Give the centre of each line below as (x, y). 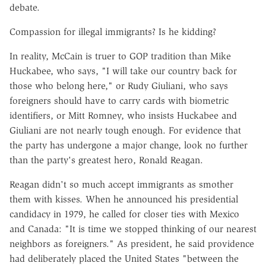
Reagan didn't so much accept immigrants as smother (121, 184)
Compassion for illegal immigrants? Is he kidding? (113, 31)
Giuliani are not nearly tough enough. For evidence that (125, 130)
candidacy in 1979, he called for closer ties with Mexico (124, 214)
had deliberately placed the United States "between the (124, 258)
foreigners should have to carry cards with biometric (119, 100)
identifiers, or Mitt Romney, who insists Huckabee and (123, 115)
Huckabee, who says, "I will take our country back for (123, 71)
